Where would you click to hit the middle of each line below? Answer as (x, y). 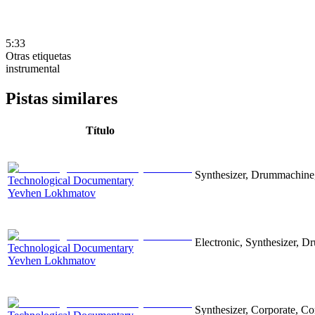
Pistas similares (62, 98)
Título (100, 130)
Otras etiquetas (38, 56)
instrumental (33, 68)
